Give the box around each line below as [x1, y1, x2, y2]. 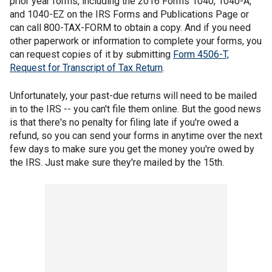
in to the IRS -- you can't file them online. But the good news [10, 103, 261, 115]
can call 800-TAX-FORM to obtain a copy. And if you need [10, 22, 251, 33]
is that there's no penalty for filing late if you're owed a [10, 117, 239, 128]
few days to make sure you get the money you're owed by [10, 143, 254, 155]
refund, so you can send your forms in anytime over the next [10, 130, 262, 141]
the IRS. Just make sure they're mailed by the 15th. [10, 157, 224, 168]
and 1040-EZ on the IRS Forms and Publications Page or [10, 8, 249, 20]
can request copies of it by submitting [10, 49, 173, 60]
